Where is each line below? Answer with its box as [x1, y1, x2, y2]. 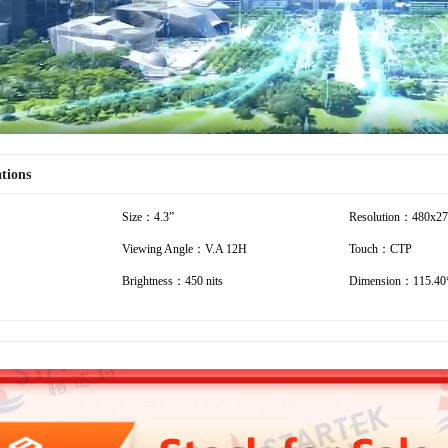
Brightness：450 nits [122, 273, 223, 288]
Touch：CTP [349, 241, 412, 256]
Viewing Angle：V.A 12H [122, 241, 247, 256]
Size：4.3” [122, 209, 174, 224]
